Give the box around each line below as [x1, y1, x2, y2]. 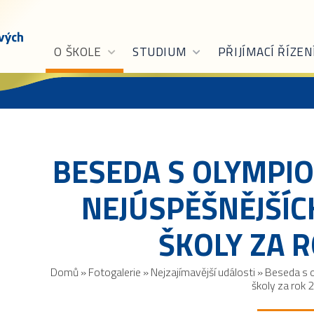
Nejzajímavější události [150, 264, 255, 281]
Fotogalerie [88, 264, 141, 281]
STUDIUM [132, 43, 187, 62]
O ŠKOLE [54, 43, 102, 62]
